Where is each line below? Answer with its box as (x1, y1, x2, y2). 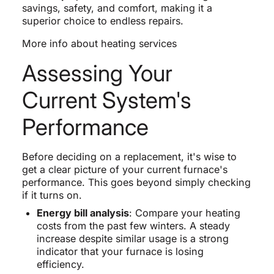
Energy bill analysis (36, 207, 129, 220)
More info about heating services (21, 37, 177, 50)
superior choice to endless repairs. (21, 15, 183, 28)
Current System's (21, 86, 191, 114)
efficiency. (36, 258, 84, 271)
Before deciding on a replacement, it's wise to (21, 150, 237, 163)
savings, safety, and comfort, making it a (21, 2, 212, 15)
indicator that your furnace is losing (36, 245, 204, 258)
